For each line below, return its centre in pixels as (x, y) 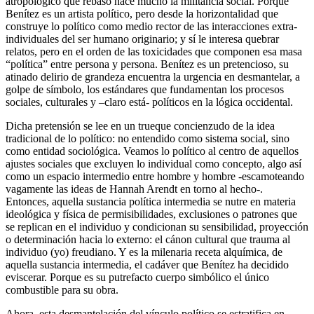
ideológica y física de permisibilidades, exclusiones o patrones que (151, 214)
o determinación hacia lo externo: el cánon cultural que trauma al (148, 239)
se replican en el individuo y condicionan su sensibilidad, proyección (157, 226)
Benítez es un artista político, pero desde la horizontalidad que (142, 13)
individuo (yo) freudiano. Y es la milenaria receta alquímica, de (144, 252)
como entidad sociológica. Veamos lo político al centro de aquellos (152, 151)
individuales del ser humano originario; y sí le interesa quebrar (142, 39)
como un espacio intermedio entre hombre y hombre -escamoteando (155, 176)
